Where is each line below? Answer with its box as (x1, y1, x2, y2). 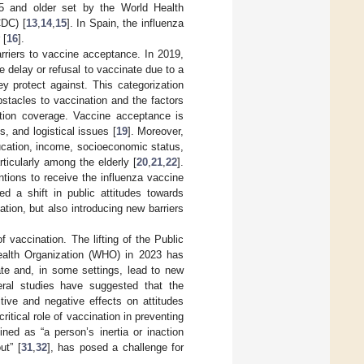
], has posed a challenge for (46, 340, 184, 353)
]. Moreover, (127, 124, 184, 137)
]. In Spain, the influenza (66, 16, 184, 29)
